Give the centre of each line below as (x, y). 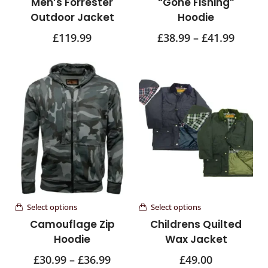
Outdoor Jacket (72, 18)
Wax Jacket (196, 240)
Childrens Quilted (196, 225)
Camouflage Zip (72, 225)
